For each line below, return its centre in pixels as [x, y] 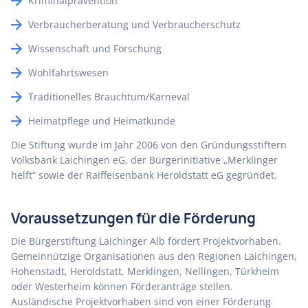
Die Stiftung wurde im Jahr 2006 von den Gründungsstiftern [149, 145]
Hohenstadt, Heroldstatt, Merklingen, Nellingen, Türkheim [145, 271]
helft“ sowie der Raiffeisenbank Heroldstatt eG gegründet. [144, 175]
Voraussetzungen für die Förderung [133, 218]
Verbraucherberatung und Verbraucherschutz [134, 24]
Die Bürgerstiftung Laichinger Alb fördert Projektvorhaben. [146, 241]
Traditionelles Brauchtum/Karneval [109, 97]
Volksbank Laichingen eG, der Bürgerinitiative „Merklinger [144, 160]
